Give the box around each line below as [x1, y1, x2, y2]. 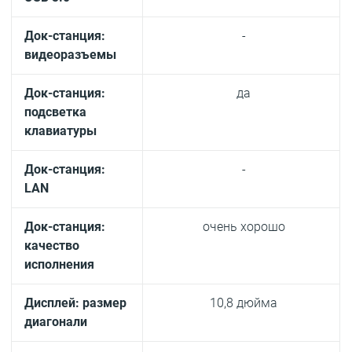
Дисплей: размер [24, 295, 127, 311]
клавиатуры [24, 123, 97, 139]
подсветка [24, 104, 87, 120]
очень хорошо [202, 219, 285, 235]
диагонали [24, 314, 88, 330]
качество [24, 238, 80, 254]
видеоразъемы [24, 47, 117, 63]
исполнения [24, 257, 95, 273]
